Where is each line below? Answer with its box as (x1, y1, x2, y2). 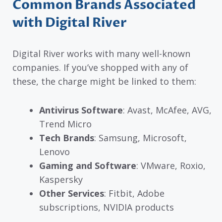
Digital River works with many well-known (12, 47, 190, 59)
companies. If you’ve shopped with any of (12, 61, 188, 73)
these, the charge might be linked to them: (12, 75, 196, 87)
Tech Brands (39, 132, 94, 144)
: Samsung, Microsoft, (94, 132, 187, 144)
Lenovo (39, 146, 70, 158)
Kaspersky (39, 173, 83, 186)
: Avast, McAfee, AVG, (123, 104, 212, 116)
